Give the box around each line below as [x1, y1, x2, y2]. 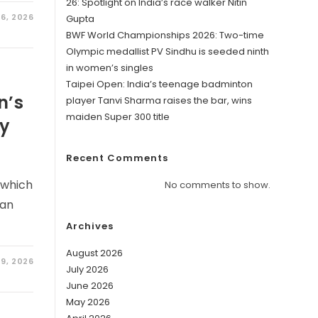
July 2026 [66, 263, 109, 276]
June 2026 [66, 279, 114, 292]
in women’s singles [66, 61, 154, 75]
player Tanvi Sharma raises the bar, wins [66, 94, 253, 107]
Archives [66, 219, 114, 233]
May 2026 [66, 295, 111, 309]
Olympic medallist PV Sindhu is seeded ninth [66, 45, 270, 58]
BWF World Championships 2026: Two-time [66, 28, 265, 42]
